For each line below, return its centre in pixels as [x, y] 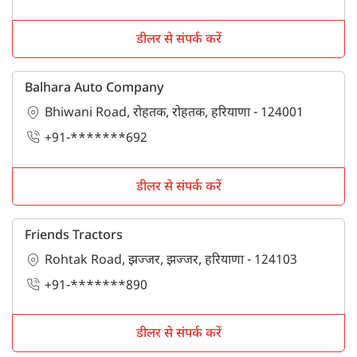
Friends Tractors [74, 236]
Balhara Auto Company [94, 88]
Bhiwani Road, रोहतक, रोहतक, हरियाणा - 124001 [174, 113]
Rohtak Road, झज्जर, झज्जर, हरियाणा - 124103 [171, 261]
